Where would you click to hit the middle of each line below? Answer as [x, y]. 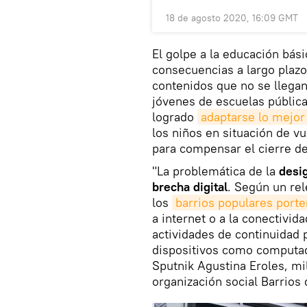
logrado [175, 117]
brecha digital [190, 187]
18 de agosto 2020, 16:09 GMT [232, 18]
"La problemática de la [216, 171]
